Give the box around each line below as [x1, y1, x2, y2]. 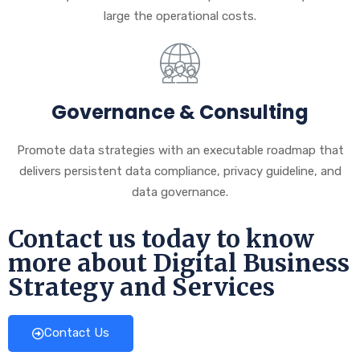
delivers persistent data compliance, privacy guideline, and [18, 164, 342, 179]
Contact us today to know [8, 223, 314, 255]
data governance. [132, 185, 228, 200]
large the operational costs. [104, 9, 256, 24]
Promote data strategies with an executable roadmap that [16, 143, 344, 158]
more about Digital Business [8, 247, 350, 279]
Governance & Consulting [51, 99, 309, 126]
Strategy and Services [8, 272, 275, 303]
